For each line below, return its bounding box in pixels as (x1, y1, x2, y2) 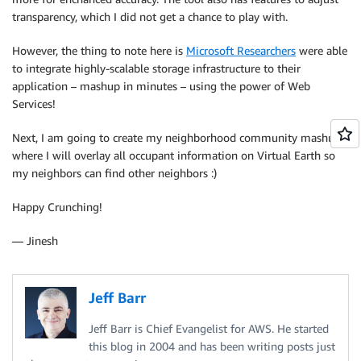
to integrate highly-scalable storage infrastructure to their (12, 60, 301, 75)
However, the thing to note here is (12, 43, 186, 57)
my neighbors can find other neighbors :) (12, 165, 217, 180)
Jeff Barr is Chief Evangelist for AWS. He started (89, 321, 329, 335)
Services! (12, 96, 56, 110)
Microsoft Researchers (186, 43, 296, 57)
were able (296, 43, 347, 57)
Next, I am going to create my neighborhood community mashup (12, 130, 341, 144)
